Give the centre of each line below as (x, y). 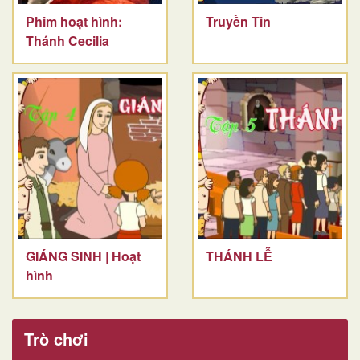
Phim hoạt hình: (74, 21)
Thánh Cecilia (67, 40)
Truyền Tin (238, 21)
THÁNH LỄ (239, 256)
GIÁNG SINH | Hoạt (83, 256)
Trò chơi (56, 338)
